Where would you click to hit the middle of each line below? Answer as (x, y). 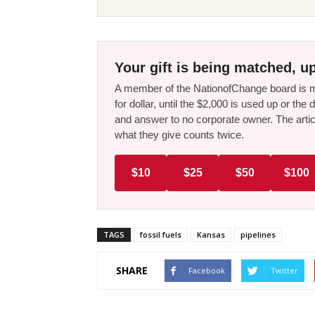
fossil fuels (161, 234)
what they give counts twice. (179, 134)
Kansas (211, 234)
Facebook (207, 270)
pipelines (258, 234)
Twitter (284, 270)
